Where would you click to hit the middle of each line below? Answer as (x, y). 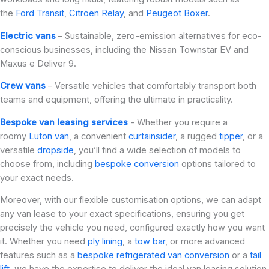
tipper (231, 136)
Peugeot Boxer (177, 13)
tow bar (150, 242)
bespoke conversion (137, 164)
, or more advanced (205, 242)
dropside (56, 150)
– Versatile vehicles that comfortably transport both (152, 86)
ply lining (105, 242)
